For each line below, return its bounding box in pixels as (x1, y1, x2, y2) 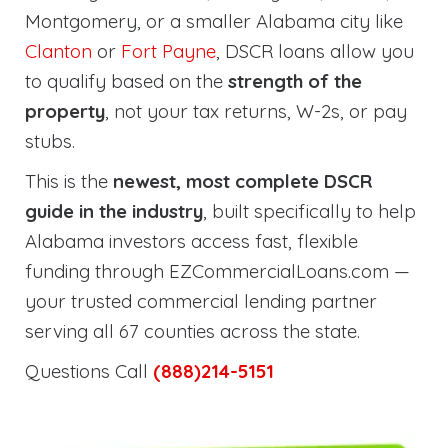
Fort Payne (121, 39, 216, 63)
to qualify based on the (25, 69, 228, 93)
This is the (25, 169, 113, 193)
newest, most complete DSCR (113, 169, 372, 193)
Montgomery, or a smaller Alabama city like (25, 9, 403, 33)
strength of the (228, 69, 362, 93)
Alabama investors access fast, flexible (25, 229, 358, 253)
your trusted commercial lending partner (25, 289, 377, 313)
